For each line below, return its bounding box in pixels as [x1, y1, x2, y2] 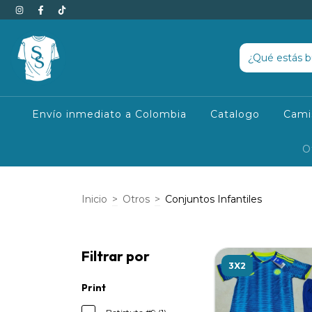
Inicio [81, 192, 107, 205]
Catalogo [210, 108, 260, 120]
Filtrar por [81, 247, 150, 265]
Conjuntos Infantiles [165, 192, 262, 205]
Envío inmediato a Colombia [32, 108, 187, 120]
